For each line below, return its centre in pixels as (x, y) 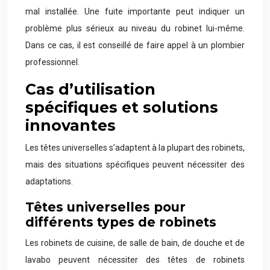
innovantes (71, 125)
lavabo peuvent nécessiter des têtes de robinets (135, 260)
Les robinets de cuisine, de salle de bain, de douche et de (135, 243)
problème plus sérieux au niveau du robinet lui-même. (135, 28)
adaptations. (49, 181)
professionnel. (52, 62)
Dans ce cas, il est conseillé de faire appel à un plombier (135, 45)
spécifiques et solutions (122, 107)
